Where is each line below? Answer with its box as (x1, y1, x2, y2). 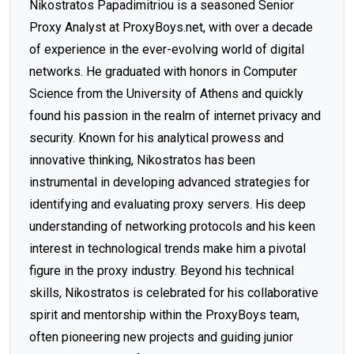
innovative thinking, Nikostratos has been (29, 153, 255, 168)
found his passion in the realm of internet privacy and (29, 108, 321, 123)
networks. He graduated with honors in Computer (29, 64, 297, 79)
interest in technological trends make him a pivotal (29, 241, 306, 256)
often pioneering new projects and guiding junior (29, 330, 293, 345)
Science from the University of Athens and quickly (29, 86, 303, 101)
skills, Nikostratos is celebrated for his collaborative (29, 285, 318, 300)
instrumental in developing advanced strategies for (29, 175, 310, 190)
